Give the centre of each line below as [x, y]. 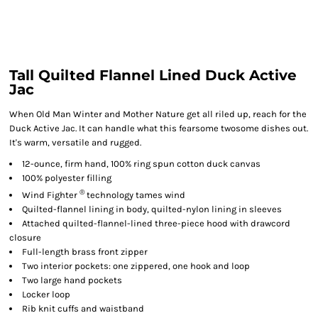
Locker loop [46, 295]
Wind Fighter [50, 195]
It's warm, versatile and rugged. [75, 142]
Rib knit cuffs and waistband [83, 309]
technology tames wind [135, 195]
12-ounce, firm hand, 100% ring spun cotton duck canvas [141, 164]
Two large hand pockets [72, 280]
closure [25, 238]
